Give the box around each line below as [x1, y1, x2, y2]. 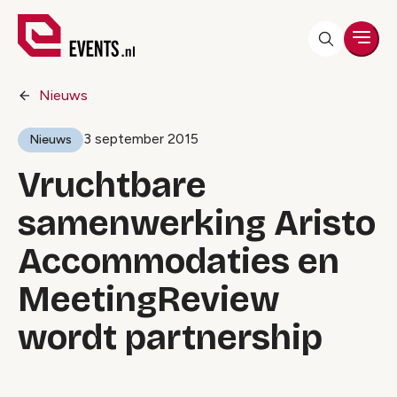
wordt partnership [18, 316, 323, 359]
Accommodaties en [18, 240, 339, 283]
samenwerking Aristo [18, 202, 376, 245]
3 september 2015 [83, 130, 198, 147]
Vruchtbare [18, 164, 206, 206]
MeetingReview [18, 278, 279, 321]
